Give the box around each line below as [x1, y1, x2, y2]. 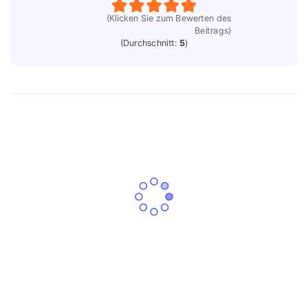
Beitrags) [195, 25, 232, 36]
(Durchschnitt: [120, 37, 179, 48]
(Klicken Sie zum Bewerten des [106, 12, 232, 23]
